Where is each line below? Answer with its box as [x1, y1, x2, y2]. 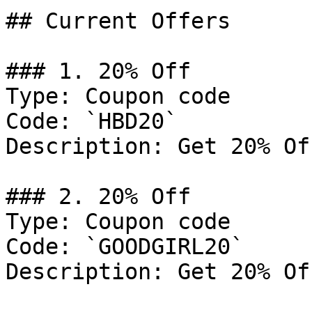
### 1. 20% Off [6, 58, 191, 84]
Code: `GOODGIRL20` [6, 234, 244, 259]
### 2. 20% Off [6, 184, 191, 209]
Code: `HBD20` [6, 109, 178, 134]
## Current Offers [6, 8, 231, 33]
